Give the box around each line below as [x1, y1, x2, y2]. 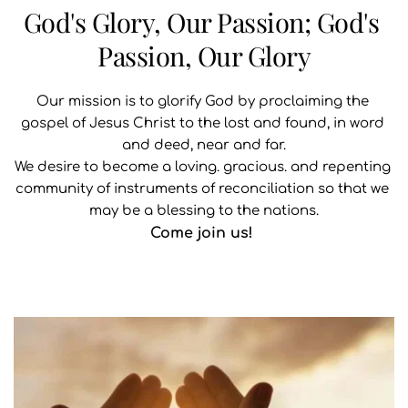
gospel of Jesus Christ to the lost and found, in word [20, 116, 384, 131]
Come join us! [150, 225, 258, 241]
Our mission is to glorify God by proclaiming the [36, 94, 369, 109]
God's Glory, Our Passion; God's [23, 5, 379, 39]
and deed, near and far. [122, 138, 286, 153]
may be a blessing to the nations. [89, 203, 319, 219]
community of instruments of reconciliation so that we [15, 181, 389, 197]
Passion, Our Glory [97, 38, 311, 73]
